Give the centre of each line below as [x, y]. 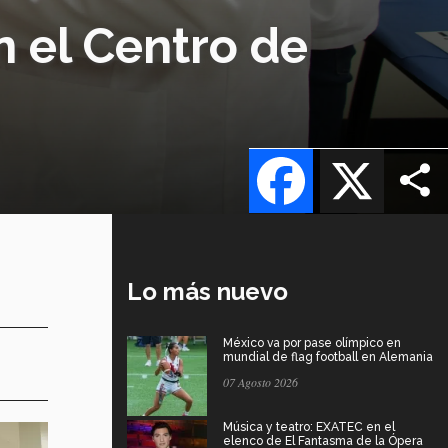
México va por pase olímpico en [312, 342]
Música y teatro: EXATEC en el [309, 426]
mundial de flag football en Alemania [328, 356]
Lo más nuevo [207, 291]
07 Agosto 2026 [260, 381]
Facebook [350, 148]
